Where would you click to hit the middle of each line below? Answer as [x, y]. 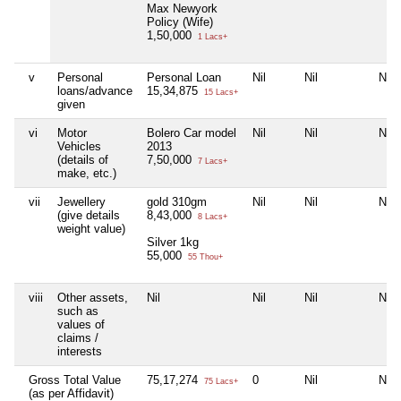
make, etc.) [87, 174]
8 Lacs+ [211, 217]
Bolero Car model [192, 133]
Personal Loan [184, 78]
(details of [83, 160]
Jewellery [81, 202]
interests [80, 352]
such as [78, 311]
